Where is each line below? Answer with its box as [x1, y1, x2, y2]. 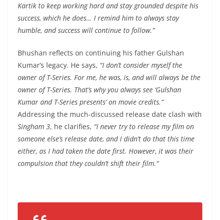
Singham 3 [18, 121, 50, 131]
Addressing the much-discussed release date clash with [18, 109, 202, 119]
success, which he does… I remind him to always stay [18, 13, 179, 23]
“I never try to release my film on [94, 121, 194, 131]
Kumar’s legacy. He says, [18, 60, 100, 70]
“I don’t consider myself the [100, 60, 182, 70]
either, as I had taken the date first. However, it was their [18, 146, 193, 156]
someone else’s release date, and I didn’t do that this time [18, 134, 194, 143]
